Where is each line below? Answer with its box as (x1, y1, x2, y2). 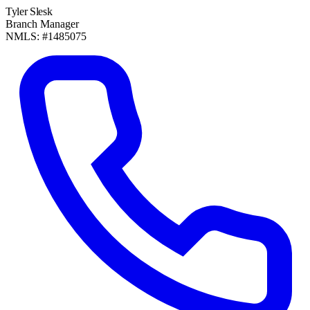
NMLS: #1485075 (6, 30, 86, 43)
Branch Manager (6, 18, 79, 30)
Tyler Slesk (6, 6, 53, 18)
